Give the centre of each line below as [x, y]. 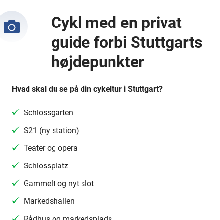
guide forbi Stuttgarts [127, 42]
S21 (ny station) [51, 130]
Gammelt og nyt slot [59, 183]
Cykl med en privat [116, 23]
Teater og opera [51, 148]
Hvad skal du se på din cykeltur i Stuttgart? [87, 89]
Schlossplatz [46, 166]
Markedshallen [49, 201]
